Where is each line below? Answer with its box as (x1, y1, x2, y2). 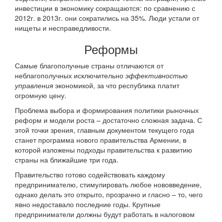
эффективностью (125, 70, 188, 81)
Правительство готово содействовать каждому (15, 169, 165, 180)
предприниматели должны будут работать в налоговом (15, 209, 195, 220)
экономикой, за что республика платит (53, 80, 179, 91)
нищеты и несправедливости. (15, 23, 111, 33)
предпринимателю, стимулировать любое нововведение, (15, 179, 202, 190)
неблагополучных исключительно (15, 70, 125, 81)
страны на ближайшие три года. (15, 155, 118, 165)
